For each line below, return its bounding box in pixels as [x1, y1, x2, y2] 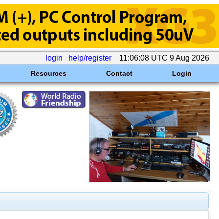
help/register [68, 54, 111, 62]
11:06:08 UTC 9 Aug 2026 [117, 54, 211, 62]
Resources [30, 69, 66, 77]
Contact [106, 69, 132, 77]
